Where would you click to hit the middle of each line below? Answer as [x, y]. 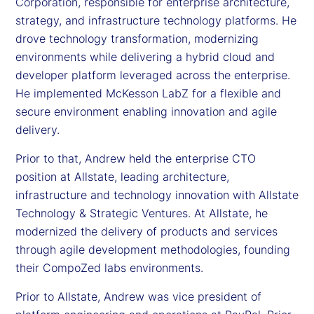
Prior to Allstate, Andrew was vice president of [138, 296]
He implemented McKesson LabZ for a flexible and [148, 93]
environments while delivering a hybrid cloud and [145, 56]
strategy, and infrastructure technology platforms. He [156, 20]
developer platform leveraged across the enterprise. [153, 75]
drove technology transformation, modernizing [137, 38]
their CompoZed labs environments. [109, 267]
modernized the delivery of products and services [146, 231]
